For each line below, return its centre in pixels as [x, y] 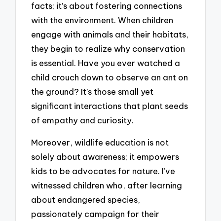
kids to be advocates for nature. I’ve [103, 171]
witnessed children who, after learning [107, 185]
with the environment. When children [102, 20]
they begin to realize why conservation [108, 49]
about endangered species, [86, 199]
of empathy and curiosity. [83, 120]
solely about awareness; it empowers [105, 156]
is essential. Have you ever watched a [106, 63]
